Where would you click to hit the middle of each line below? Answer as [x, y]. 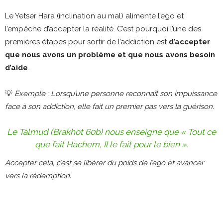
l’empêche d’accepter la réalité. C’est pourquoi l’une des [103, 29]
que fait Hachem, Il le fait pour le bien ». [111, 144]
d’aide [16, 67]
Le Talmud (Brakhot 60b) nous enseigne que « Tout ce [111, 132]
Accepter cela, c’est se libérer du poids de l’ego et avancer [104, 163]
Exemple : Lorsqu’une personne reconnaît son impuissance [116, 93]
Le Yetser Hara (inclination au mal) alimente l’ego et [94, 16]
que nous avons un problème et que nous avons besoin [110, 55]
